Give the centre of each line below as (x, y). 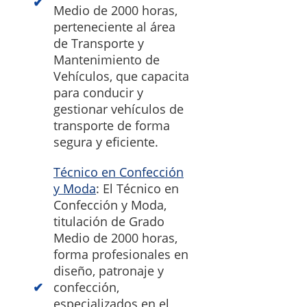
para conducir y (98, 93)
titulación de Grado (109, 222)
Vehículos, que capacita (121, 76)
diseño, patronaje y (109, 271)
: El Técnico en (137, 189)
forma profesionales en (121, 255)
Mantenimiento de (107, 60)
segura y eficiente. (106, 142)
